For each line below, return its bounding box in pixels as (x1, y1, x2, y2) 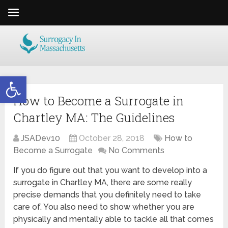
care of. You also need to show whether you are (13, 202, 195, 212)
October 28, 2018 (79, 133, 145, 144)
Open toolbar (5, 71, 60, 90)
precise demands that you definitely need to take (13, 190, 202, 200)
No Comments (108, 146, 165, 156)
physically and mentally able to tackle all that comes (13, 214, 214, 224)
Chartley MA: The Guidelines (13, 109, 175, 126)
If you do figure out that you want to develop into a (13, 165, 208, 176)
